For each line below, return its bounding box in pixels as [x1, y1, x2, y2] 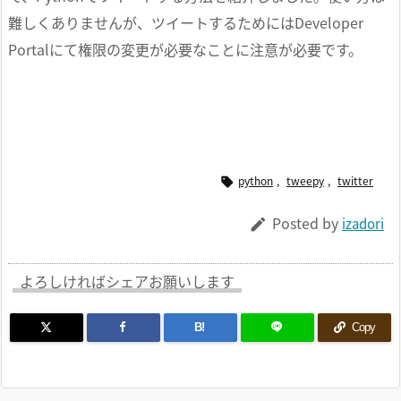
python [238, 173, 273, 189]
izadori [342, 214, 384, 234]
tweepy [286, 173, 324, 189]
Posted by [272, 212, 342, 235]
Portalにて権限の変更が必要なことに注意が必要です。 [8, 38, 363, 61]
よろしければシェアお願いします [20, 270, 235, 293]
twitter [337, 173, 373, 189]
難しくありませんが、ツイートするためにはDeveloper [8, 12, 363, 34]
